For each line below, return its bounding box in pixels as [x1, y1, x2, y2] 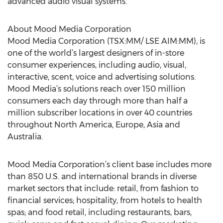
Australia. [7, 132, 43, 141]
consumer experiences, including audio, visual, [7, 60, 186, 70]
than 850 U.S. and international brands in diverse [7, 172, 197, 181]
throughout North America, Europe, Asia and [7, 120, 180, 129]
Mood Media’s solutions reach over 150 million [7, 84, 186, 94]
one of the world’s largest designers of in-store [7, 48, 184, 58]
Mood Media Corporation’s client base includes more [7, 160, 212, 169]
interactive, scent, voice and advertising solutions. [7, 72, 196, 82]
